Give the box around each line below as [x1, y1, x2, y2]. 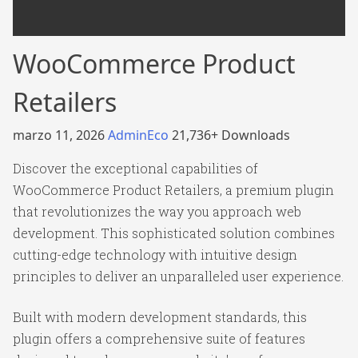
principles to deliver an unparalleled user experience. [13, 268, 344, 284]
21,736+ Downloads [172, 126, 290, 144]
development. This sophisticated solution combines [13, 225, 335, 241]
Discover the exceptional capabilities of [13, 160, 258, 177]
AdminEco [108, 126, 172, 144]
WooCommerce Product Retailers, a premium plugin [13, 181, 334, 198]
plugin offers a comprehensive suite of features [13, 330, 305, 347]
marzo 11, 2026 [13, 126, 108, 144]
